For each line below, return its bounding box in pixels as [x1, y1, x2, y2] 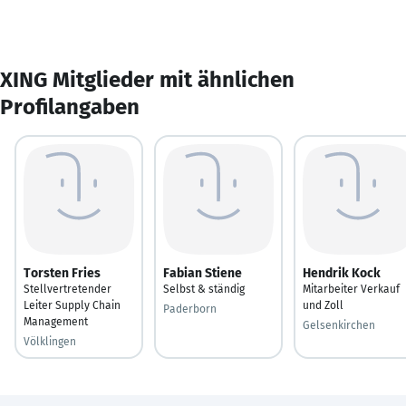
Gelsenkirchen [303, 318, 375, 332]
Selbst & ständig [163, 282, 245, 295]
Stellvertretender [24, 282, 111, 295]
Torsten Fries [24, 265, 101, 281]
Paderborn [163, 302, 217, 315]
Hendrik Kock [303, 265, 381, 281]
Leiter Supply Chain [24, 298, 121, 312]
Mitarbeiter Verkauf [303, 282, 400, 295]
